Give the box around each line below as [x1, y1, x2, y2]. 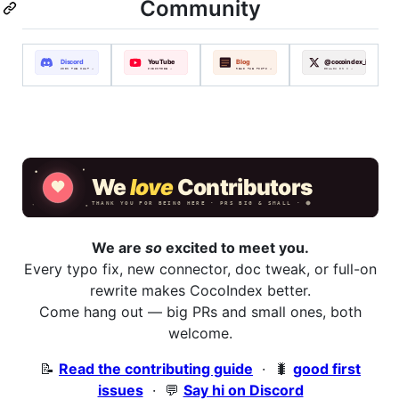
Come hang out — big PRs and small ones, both [39, 302, 362, 321]
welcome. [168, 323, 232, 342]
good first [293, 359, 361, 378]
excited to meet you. [162, 238, 309, 256]
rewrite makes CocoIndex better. [90, 281, 311, 299]
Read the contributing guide [59, 359, 253, 378]
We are [92, 238, 145, 256]
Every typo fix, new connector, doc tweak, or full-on [24, 259, 377, 278]
